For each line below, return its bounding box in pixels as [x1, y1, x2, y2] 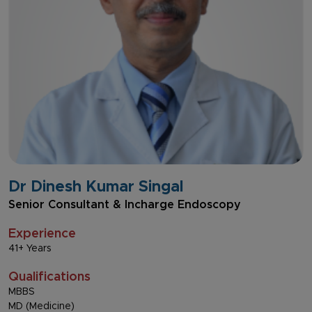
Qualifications [8, 270, 91, 283]
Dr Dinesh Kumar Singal [8, 179, 183, 195]
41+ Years [8, 243, 52, 253]
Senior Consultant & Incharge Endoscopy [8, 198, 241, 210]
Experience [8, 227, 76, 240]
